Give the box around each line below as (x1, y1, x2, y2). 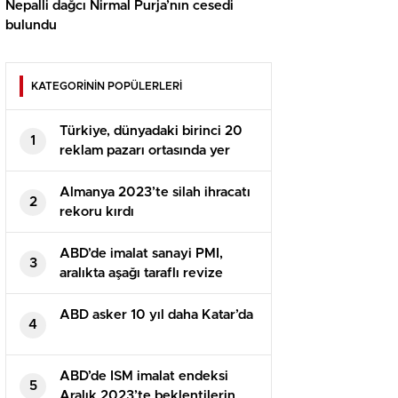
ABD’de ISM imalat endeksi (60, 370, 228, 384)
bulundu (5, 19, 57, 33)
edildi (60, 286, 94, 300)
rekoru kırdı (60, 205, 134, 219)
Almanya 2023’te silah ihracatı (60, 186, 251, 200)
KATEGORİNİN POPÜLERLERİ (31, 81, 182, 92)
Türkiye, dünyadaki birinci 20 (60, 124, 243, 139)
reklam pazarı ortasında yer (60, 144, 230, 158)
